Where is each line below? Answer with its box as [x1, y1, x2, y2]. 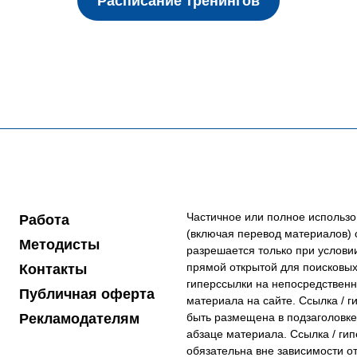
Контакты [18, 261, 87, 277]
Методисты [18, 237, 100, 253]
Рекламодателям [18, 311, 139, 327]
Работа [18, 212, 69, 228]
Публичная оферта [18, 286, 155, 302]
